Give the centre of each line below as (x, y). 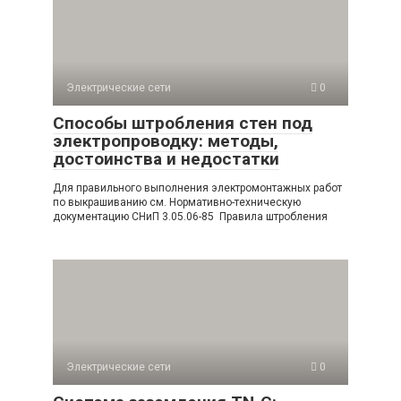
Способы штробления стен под (183, 123)
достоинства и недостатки (166, 158)
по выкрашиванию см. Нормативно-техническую (177, 202)
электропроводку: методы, (166, 141)
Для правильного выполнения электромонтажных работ (197, 188)
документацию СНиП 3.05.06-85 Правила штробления (190, 216)
